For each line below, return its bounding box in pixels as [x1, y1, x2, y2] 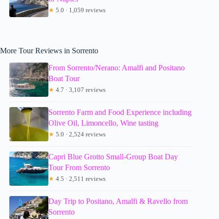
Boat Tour [48, 74, 80, 83]
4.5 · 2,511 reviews [54, 175, 106, 183]
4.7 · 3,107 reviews [54, 86, 106, 94]
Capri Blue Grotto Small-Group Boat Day [48, 153, 178, 161]
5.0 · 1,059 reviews [54, 6, 106, 14]
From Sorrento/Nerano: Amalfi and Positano [48, 64, 185, 72]
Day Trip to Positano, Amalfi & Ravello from [48, 197, 188, 206]
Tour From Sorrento [48, 163, 110, 172]
